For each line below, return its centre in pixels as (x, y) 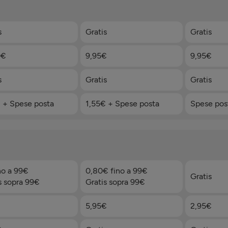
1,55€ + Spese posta (122, 103)
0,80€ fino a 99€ (116, 170)
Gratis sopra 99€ (115, 182)
